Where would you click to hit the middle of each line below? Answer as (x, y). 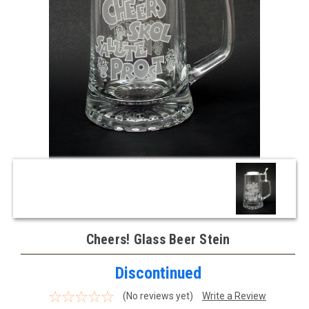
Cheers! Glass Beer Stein (158, 240)
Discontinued (158, 273)
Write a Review (234, 296)
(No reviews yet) (158, 296)
